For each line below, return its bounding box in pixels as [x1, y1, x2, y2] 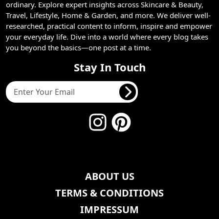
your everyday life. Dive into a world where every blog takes [6, 31, 208, 42]
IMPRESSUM [80, 202, 139, 216]
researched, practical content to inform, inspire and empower [6, 21, 212, 31]
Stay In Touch [73, 59, 146, 74]
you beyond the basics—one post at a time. [6, 42, 151, 52]
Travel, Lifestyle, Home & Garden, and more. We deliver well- [6, 10, 211, 20]
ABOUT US [85, 169, 134, 183]
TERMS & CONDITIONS [55, 186, 164, 199]
